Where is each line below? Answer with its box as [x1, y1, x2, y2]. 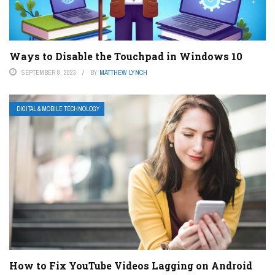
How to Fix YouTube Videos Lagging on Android [9, 258, 252, 272]
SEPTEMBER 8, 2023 [21, 68, 76, 77]
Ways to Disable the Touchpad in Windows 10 [9, 49, 242, 63]
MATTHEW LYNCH [99, 68, 147, 77]
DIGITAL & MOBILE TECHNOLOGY [17, 104, 99, 113]
